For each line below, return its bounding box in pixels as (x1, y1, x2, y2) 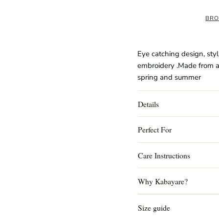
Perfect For (138, 124, 172, 135)
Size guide (138, 202, 171, 213)
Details (138, 98, 159, 109)
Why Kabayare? (138, 175, 188, 186)
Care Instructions (138, 150, 191, 161)
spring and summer (137, 72, 201, 83)
